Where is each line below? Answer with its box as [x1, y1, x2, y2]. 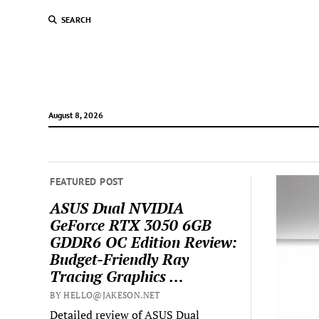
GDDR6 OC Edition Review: [50, 231, 238, 252]
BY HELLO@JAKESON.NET [50, 289, 160, 300]
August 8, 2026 [48, 110, 103, 120]
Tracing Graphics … [50, 266, 184, 286]
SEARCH [61, 14, 92, 25]
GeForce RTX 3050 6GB [50, 214, 212, 235]
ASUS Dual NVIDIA [50, 197, 184, 218]
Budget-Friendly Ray [50, 249, 189, 269]
